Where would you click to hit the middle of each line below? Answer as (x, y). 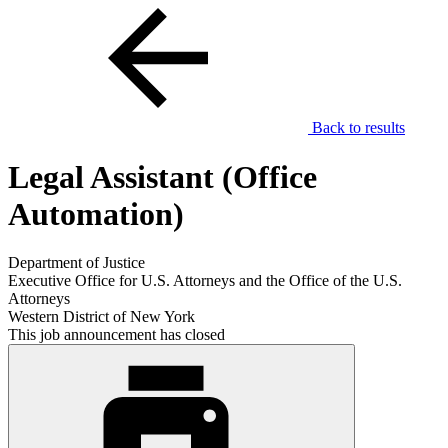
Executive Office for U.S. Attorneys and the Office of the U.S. (205, 281)
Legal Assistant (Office (162, 176)
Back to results (356, 128)
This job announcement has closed (116, 335)
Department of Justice (76, 263)
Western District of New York (101, 317)
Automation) (96, 213)
